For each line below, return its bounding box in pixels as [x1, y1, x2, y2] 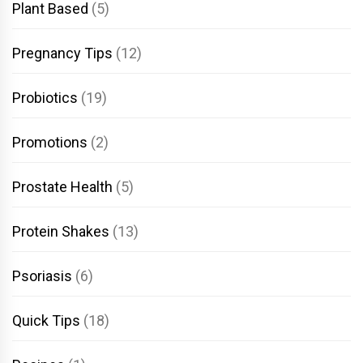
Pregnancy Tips [12, 44, 113, 62]
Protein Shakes [12, 222, 109, 240]
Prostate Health [12, 177, 113, 195]
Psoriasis [12, 267, 72, 284]
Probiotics [12, 88, 78, 106]
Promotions [12, 133, 88, 151]
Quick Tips [12, 311, 80, 329]
